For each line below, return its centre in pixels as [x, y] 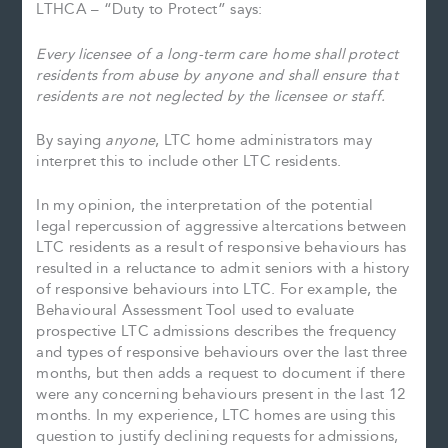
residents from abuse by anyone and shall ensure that [217, 75]
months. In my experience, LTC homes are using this [216, 416]
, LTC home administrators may [263, 140]
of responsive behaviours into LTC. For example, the [217, 290]
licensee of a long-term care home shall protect [238, 54]
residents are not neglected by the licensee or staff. [211, 96]
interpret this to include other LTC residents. [189, 161]
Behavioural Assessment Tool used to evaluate [195, 311]
